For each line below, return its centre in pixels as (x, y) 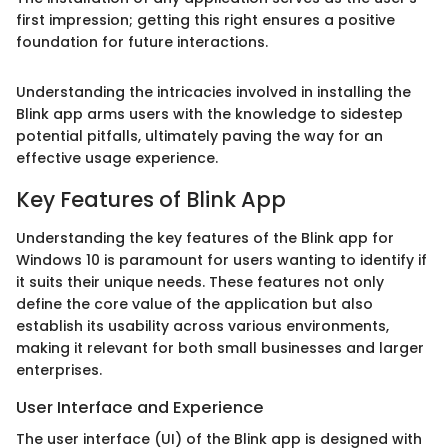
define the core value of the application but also (194, 303)
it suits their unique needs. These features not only (200, 281)
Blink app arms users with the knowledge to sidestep (209, 114)
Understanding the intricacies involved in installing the (213, 92)
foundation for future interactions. (142, 42)
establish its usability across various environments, (202, 325)
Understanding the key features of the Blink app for (205, 237)
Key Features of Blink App (151, 199)
